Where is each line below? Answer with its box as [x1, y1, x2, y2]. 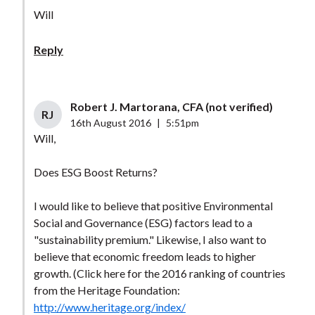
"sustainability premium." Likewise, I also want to [33, 233, 266, 247]
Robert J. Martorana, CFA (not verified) [70, 100, 273, 114]
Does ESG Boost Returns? [33, 165, 157, 179]
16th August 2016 [70, 117, 151, 129]
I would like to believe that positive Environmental [33, 199, 273, 213]
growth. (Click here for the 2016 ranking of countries [33, 266, 285, 281]
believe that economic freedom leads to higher [33, 250, 256, 264]
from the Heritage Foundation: [33, 283, 180, 297]
